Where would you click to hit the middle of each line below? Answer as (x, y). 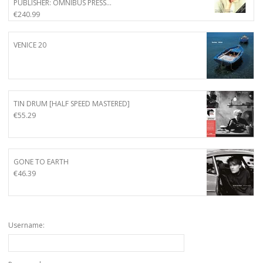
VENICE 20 (30, 45)
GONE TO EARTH (41, 161)
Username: (26, 225)
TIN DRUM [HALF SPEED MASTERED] (72, 103)
